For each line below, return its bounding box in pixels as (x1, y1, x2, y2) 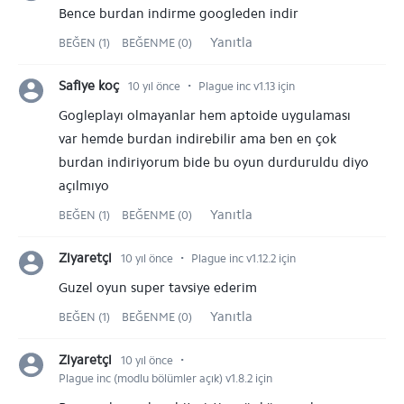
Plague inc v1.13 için (198, 79, 295, 93)
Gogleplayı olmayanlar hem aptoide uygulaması (59, 107, 351, 124)
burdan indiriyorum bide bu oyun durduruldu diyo (59, 154, 369, 170)
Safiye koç (59, 78, 119, 94)
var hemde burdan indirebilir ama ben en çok (59, 131, 336, 147)
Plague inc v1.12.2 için (191, 252, 296, 265)
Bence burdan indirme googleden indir (59, 5, 298, 22)
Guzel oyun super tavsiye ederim (59, 280, 257, 296)
